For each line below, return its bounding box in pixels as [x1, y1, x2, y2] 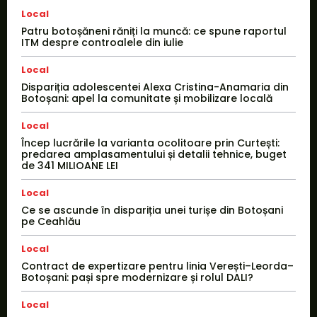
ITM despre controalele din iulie [21, 35, 183, 50]
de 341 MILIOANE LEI [21, 158, 118, 173]
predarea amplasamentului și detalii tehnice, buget [21, 147, 287, 162]
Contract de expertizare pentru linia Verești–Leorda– [21, 259, 294, 274]
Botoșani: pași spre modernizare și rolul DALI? [21, 270, 253, 285]
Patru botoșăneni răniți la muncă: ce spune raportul [21, 24, 287, 39]
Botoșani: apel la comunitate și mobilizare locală [21, 91, 272, 106]
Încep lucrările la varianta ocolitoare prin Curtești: [21, 136, 279, 151]
